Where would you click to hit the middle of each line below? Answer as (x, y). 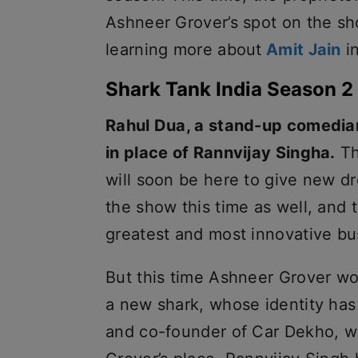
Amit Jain (301, 50)
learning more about (184, 50)
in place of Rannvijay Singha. (221, 153)
